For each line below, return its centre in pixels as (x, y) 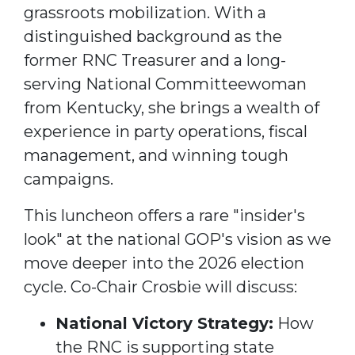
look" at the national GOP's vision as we (177, 239)
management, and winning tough (156, 155)
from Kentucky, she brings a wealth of (172, 107)
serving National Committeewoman (165, 84)
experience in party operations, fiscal (166, 131)
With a (240, 12)
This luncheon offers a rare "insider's (164, 215)
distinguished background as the (153, 36)
